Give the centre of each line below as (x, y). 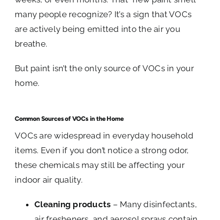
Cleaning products (73, 205)
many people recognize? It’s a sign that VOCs (103, 14)
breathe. (31, 43)
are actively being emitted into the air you (97, 29)
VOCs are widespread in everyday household (104, 136)
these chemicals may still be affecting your (100, 165)
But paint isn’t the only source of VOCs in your (104, 68)
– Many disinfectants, (154, 205)
